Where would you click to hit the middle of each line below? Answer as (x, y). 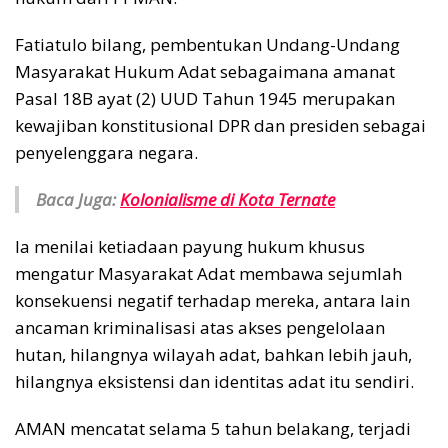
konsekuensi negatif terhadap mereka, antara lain (212, 300)
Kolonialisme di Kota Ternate (227, 199)
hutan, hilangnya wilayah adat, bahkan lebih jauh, (213, 354)
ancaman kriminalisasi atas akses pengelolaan (200, 327)
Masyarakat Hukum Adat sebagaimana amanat (205, 71)
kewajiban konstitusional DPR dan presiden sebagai (220, 125)
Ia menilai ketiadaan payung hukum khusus (190, 246)
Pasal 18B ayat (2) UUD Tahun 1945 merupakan (205, 98)
